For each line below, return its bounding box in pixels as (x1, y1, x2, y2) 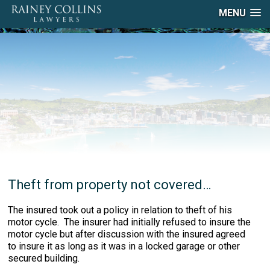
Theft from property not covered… (8, 177, 212, 192)
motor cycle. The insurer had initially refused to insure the (8, 216, 251, 228)
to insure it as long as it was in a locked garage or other (8, 240, 240, 252)
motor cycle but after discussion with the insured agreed (8, 228, 246, 240)
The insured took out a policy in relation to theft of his (8, 204, 233, 216)
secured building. (8, 253, 80, 264)
